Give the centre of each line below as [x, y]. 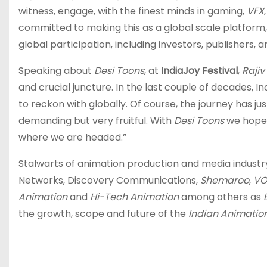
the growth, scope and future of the [103, 214]
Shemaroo [225, 180]
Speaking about [56, 71]
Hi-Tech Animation [136, 197]
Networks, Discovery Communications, [109, 180]
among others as [222, 197]
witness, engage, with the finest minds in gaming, [133, 11]
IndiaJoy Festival [199, 71]
